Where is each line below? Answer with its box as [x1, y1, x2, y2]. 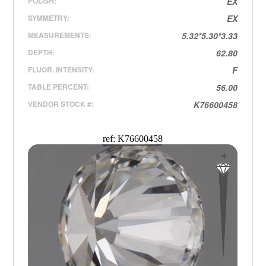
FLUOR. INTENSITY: [28, 64, 95, 75]
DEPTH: [28, 47, 55, 58]
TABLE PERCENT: [28, 81, 90, 92]
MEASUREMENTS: [28, 30, 92, 40]
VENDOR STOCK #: [28, 99, 94, 109]
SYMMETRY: [28, 12, 70, 23]
